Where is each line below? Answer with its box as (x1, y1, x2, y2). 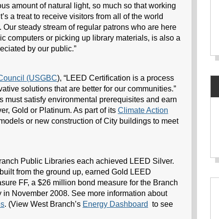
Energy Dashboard (83, 200, 148, 208)
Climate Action (118, 106, 168, 114)
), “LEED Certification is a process (57, 74, 174, 82)
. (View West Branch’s (4, 200, 83, 208)
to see (148, 200, 173, 208)
